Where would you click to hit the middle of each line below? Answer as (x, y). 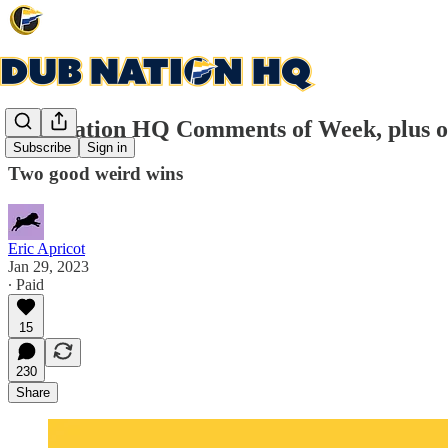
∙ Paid (26, 284)
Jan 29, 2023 (48, 266)
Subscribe (42, 148)
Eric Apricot (46, 248)
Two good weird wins (95, 173)
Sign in (107, 148)
